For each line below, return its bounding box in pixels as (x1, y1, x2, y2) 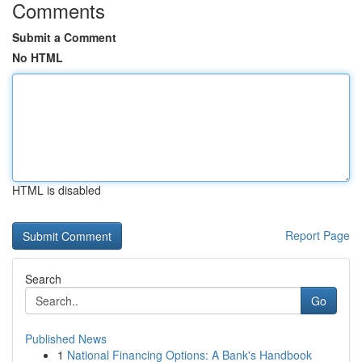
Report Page (285, 227, 350, 243)
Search (25, 271, 61, 287)
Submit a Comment (12, 29, 116, 45)
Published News (25, 330, 107, 347)
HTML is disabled (12, 182, 101, 198)
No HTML (12, 49, 63, 65)
